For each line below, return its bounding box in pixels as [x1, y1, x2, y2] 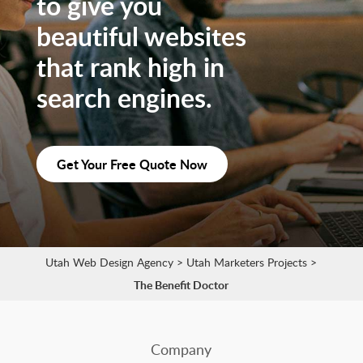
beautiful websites [36, 18, 246, 55]
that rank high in [36, 49, 224, 86]
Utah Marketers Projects [186, 254, 308, 271]
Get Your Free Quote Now [56, 155, 207, 174]
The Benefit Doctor [134, 277, 229, 293]
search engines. [36, 79, 212, 117]
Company [151, 340, 212, 360]
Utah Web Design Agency [45, 254, 174, 271]
